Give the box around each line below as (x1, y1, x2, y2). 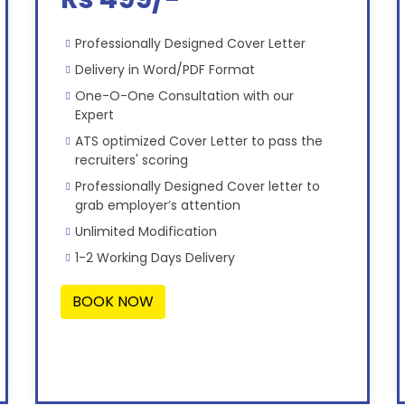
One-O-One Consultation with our (74, 87, 294, 106)
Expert (74, 106, 114, 125)
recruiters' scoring (74, 151, 188, 170)
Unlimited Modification (74, 222, 217, 241)
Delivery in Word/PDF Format (74, 61, 255, 80)
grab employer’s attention (74, 196, 240, 215)
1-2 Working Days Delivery (74, 249, 235, 268)
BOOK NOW (71, 291, 154, 313)
